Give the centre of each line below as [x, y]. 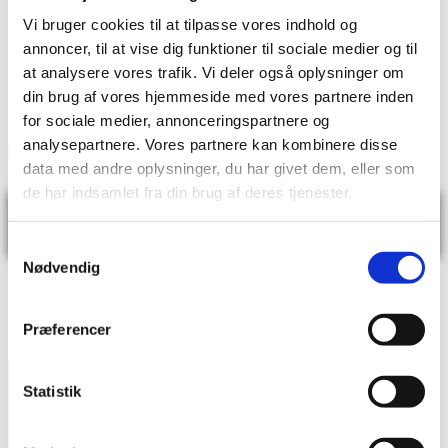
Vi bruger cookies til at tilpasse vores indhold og [190, 24]
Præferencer [67, 329]
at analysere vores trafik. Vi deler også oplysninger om [214, 72]
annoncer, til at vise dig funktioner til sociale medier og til [220, 48]
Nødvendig [61, 267]
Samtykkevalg [55, 247]
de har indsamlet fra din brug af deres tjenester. [188, 192]
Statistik [52, 391]
